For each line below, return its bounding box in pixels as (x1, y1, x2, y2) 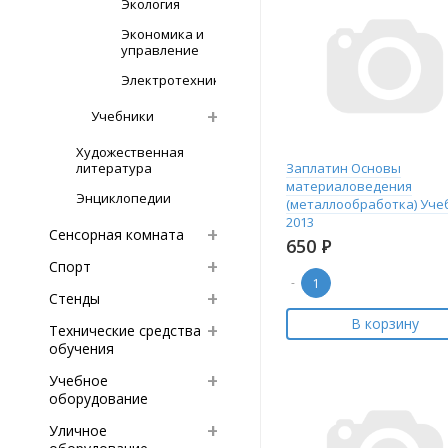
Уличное (49, 421, 107, 440)
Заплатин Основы (286, 159, 401, 177)
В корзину (350, 314, 419, 333)
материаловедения (286, 177, 412, 195)
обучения (49, 339, 114, 358)
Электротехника (121, 71, 228, 89)
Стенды (49, 289, 100, 308)
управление (121, 41, 199, 59)
